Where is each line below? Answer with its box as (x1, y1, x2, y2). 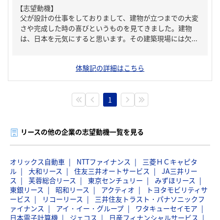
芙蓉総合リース (28, 175, 76, 185)
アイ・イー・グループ (56, 203, 124, 213)
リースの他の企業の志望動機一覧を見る (21, 127, 144, 137)
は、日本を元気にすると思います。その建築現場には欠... (20, 33, 197, 43)
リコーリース (42, 194, 83, 204)
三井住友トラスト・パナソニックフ (95, 194, 205, 204)
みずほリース (155, 175, 195, 185)
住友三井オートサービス (74, 166, 150, 176)
